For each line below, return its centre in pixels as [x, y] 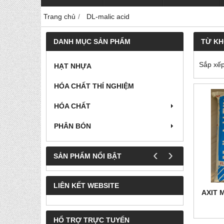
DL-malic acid [108, 17]
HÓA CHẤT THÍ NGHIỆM [94, 86]
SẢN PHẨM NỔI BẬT [87, 156]
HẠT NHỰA [73, 66]
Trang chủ [59, 17]
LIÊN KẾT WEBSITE [86, 186]
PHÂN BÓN [72, 126]
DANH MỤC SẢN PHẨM [92, 42]
